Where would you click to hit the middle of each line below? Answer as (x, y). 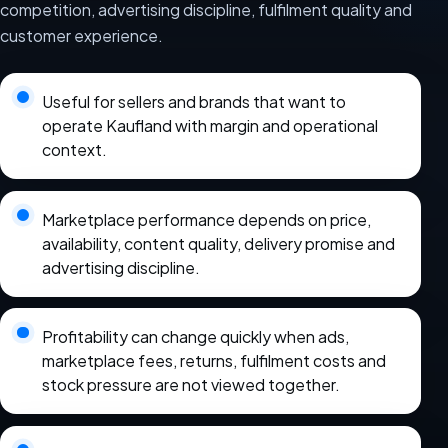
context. (74, 150)
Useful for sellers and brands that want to (193, 102)
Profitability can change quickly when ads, (195, 337)
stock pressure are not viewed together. (190, 385)
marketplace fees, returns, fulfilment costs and (213, 361)
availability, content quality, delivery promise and (218, 243)
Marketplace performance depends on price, (206, 219)
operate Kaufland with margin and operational (209, 126)
